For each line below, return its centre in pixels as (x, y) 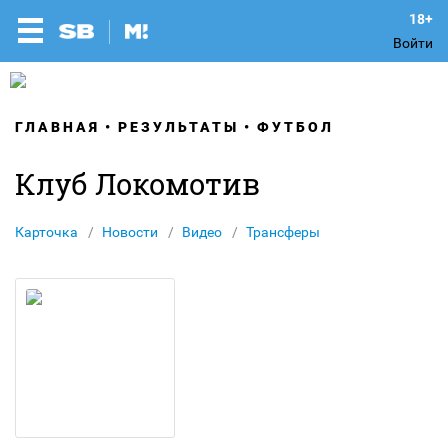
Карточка (46, 232)
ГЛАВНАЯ (57, 127)
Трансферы (283, 232)
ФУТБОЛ (295, 127)
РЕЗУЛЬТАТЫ (178, 127)
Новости (130, 232)
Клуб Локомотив (137, 184)
